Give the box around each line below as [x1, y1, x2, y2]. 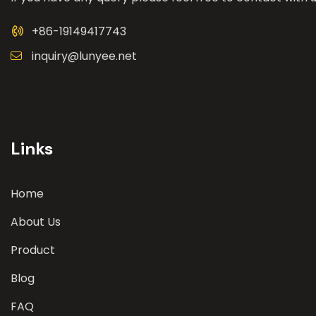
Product [11, 242, 55, 258]
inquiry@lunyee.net [32, 48, 137, 64]
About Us [11, 214, 61, 230]
